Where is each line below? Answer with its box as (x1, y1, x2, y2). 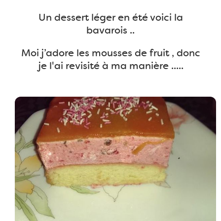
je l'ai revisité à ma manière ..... (37, 59, 184, 72)
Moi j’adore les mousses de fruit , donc (21, 46, 200, 59)
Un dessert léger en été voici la (38, 11, 183, 24)
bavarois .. (86, 24, 135, 37)
